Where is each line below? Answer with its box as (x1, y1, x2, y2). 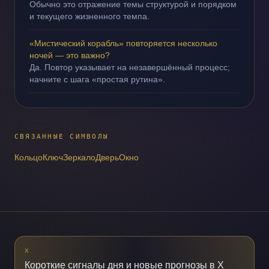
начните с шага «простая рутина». (29, 74, 165, 84)
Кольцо (14, 153, 43, 162)
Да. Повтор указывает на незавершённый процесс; (29, 62, 230, 72)
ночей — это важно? (29, 50, 110, 60)
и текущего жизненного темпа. (29, 11, 150, 21)
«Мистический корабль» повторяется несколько (29, 38, 217, 48)
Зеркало (63, 153, 95, 162)
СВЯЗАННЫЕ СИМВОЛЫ (14, 133, 109, 141)
